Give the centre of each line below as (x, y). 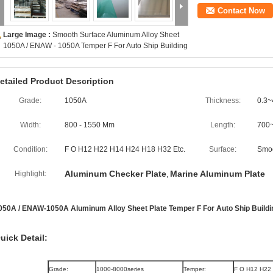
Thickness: (223, 101)
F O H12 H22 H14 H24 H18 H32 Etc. (125, 149)
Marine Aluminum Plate (218, 174)
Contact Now (241, 11)
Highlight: (30, 174)
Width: (30, 125)
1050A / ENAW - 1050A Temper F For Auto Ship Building (95, 46)
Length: (223, 125)
